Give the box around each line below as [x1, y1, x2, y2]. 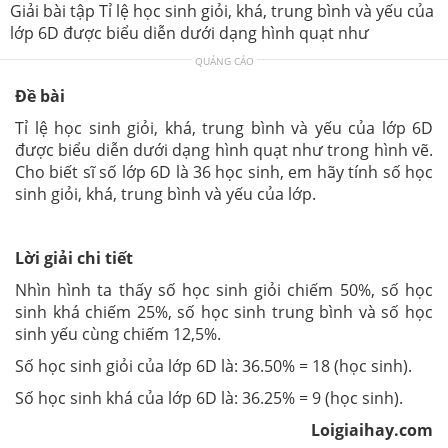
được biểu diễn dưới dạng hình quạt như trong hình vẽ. [15, 139, 433, 161]
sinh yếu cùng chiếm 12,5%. [15, 323, 221, 345]
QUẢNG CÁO [194, 54, 254, 68]
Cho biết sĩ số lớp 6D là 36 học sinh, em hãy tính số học [15, 161, 433, 183]
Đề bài [15, 85, 65, 107]
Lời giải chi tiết [15, 247, 133, 269]
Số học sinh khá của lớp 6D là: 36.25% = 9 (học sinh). [15, 387, 403, 409]
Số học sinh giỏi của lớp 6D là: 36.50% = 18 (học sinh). [15, 355, 412, 377]
